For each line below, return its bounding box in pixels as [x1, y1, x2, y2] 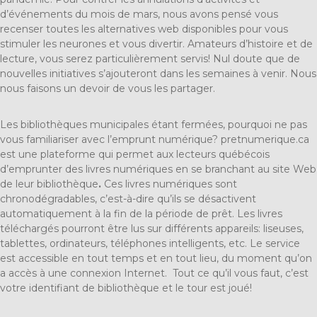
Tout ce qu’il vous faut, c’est [173, 267, 309, 280]
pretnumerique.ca [221, 133, 309, 146]
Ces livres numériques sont [101, 178, 237, 191]
